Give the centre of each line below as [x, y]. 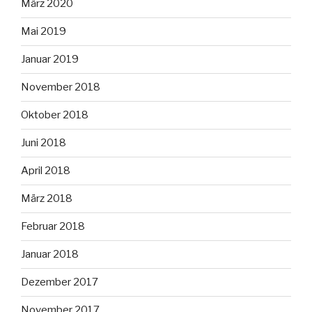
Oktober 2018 [55, 115]
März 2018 [47, 199]
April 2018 [46, 171]
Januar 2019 [50, 60]
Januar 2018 [50, 255]
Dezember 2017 [60, 282]
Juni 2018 [44, 143]
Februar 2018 [53, 227]
